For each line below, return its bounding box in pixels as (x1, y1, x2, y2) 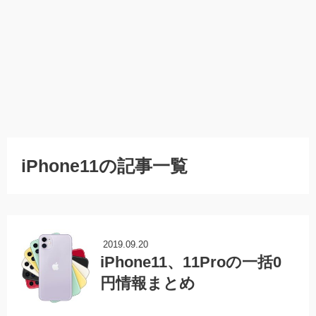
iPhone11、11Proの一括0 (100, 253, 281, 272)
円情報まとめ (100, 274, 195, 293)
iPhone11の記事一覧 (21, 156, 188, 176)
